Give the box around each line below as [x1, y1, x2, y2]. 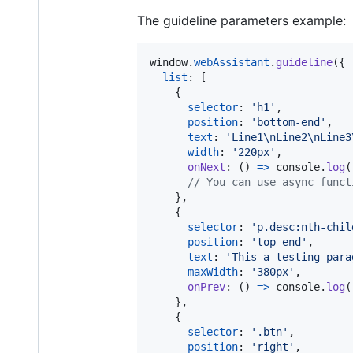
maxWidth [188, 265, 238, 278]
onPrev [188, 280, 225, 293]
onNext [188, 160, 225, 173]
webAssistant [194, 55, 269, 69]
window [150, 55, 188, 69]
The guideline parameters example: [137, 12, 346, 28]
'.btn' [251, 325, 288, 338]
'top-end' [251, 235, 307, 248]
